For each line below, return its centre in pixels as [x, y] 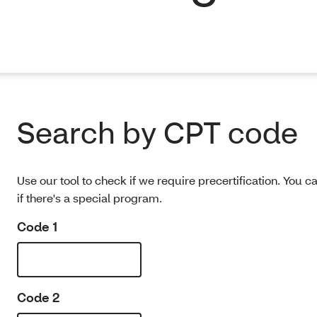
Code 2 [38, 298]
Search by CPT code [157, 132]
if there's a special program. [90, 198]
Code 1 [37, 227]
